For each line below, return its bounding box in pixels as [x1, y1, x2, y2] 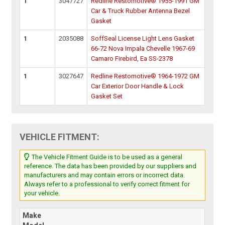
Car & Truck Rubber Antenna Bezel [91, 7, 190, 15]
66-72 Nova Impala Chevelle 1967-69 [91, 45, 195, 53]
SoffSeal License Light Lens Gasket [91, 35, 195, 43]
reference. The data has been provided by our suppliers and [24, 162, 197, 170]
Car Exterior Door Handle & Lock [91, 82, 184, 90]
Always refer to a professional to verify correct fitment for [24, 180, 190, 188]
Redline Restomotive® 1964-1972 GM [91, 72, 200, 80]
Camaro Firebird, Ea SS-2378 [91, 55, 173, 63]
